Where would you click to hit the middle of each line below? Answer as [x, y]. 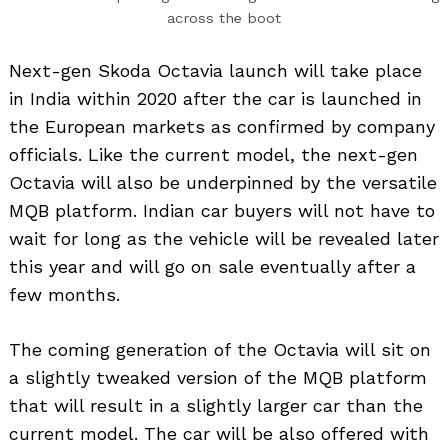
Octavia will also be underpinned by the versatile [223, 182]
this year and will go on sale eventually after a [212, 266]
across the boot [224, 17]
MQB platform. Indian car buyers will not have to [222, 210]
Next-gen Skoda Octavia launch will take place [215, 70]
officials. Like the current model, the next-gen [213, 154]
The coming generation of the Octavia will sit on [220, 349]
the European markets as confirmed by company [222, 126]
